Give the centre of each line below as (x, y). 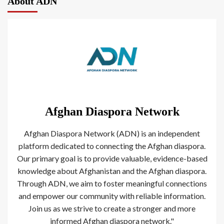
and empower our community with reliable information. (112, 196)
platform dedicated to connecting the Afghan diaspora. (112, 146)
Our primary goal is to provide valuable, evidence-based (112, 158)
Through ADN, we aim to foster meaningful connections (112, 183)
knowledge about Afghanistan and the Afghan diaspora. (112, 171)
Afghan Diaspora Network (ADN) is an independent (112, 133)
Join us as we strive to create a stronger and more (112, 208)
